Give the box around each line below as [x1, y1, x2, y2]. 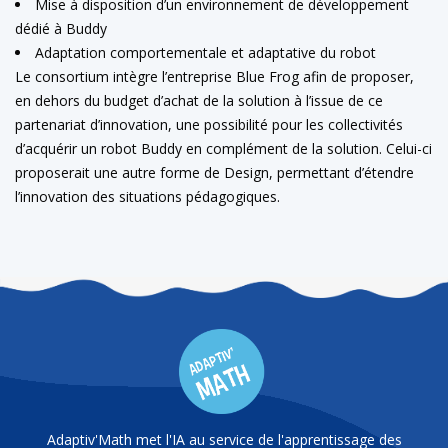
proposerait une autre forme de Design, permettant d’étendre [15, 162, 414, 182]
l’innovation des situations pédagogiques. [15, 186, 280, 206]
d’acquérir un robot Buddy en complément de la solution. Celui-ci [15, 138, 432, 158]
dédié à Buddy [15, 18, 107, 38]
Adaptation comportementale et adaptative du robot [35, 42, 376, 62]
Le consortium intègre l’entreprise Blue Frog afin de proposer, [15, 66, 414, 86]
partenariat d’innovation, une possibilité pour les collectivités [15, 114, 403, 134]
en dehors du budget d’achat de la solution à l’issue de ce [15, 90, 383, 110]
